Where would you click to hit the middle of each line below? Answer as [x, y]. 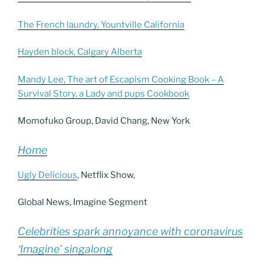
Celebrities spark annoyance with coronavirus [130, 231]
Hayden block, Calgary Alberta [80, 52]
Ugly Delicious [47, 175]
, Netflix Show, [106, 175]
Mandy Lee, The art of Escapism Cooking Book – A [121, 79]
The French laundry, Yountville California [101, 24]
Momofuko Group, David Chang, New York [104, 121]
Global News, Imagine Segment [82, 202]
